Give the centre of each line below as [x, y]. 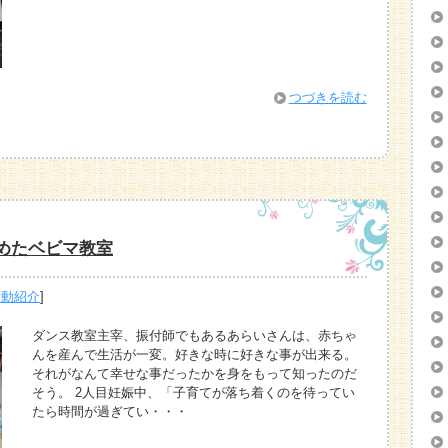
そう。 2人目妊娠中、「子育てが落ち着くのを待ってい [193, 392]
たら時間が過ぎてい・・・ [110, 411]
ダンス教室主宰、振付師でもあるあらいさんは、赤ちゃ [194, 335]
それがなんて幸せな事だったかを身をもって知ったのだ [194, 373]
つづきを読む [327, 98]
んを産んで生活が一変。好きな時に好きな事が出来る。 [194, 354]
